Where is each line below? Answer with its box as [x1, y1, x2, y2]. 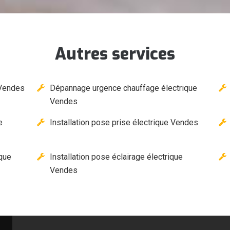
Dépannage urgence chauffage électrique [50, 83, 198, 93]
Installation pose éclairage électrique [50, 151, 183, 162]
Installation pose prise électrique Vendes [50, 117, 199, 127]
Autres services [55, 43, 175, 65]
